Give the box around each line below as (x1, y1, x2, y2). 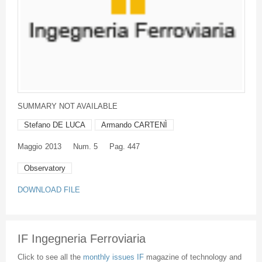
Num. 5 (73, 142, 98, 151)
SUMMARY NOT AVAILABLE (17, 102, 118, 111)
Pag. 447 (109, 142, 140, 151)
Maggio (17, 142, 42, 151)
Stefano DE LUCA (23, 120, 85, 130)
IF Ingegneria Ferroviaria (17, 232, 146, 246)
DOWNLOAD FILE (17, 185, 80, 195)
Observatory (23, 164, 65, 173)
